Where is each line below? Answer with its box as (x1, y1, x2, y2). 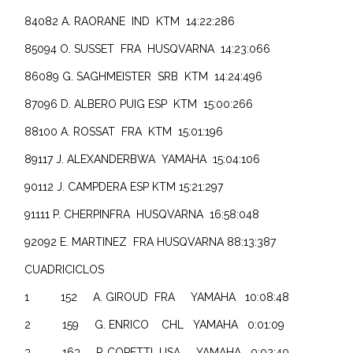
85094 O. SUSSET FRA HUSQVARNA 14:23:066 (24, 42, 271, 55)
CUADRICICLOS (24, 262, 105, 276)
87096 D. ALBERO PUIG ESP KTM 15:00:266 (24, 97, 254, 110)
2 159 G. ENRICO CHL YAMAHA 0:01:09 (24, 318, 292, 331)
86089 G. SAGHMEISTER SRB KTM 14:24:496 (24, 69, 263, 83)
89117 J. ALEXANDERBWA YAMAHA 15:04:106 (24, 152, 264, 165)
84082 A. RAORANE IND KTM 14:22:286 (24, 14, 236, 28)
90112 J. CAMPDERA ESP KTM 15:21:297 (24, 180, 227, 193)
